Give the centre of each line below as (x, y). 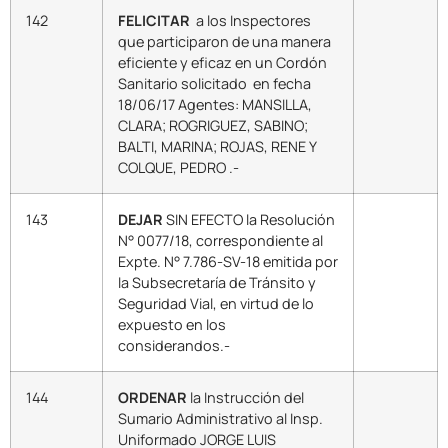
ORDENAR (152, 398)
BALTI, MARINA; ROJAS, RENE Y (217, 147)
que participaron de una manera (224, 42)
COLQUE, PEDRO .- (178, 168)
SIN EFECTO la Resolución (249, 220)
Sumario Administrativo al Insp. (220, 419)
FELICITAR (154, 21)
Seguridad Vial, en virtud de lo (216, 304)
